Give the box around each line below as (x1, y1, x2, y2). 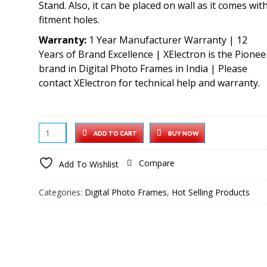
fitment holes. (38, 13, 100, 26)
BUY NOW (167, 129, 198, 136)
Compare (138, 157, 175, 169)
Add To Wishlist (58, 159, 119, 170)
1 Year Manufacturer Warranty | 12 (86, 33, 247, 46)
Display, (38, 238, 74, 251)
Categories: (38, 187, 85, 198)
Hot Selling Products (171, 187, 250, 198)
